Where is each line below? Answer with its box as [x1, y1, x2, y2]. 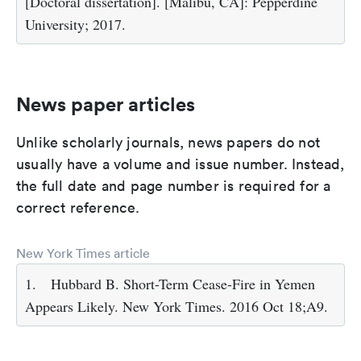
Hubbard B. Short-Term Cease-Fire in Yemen [51, 274, 315, 294]
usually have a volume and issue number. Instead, [16, 155, 345, 174]
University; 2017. [25, 15, 126, 35]
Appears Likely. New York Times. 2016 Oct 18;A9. [25, 297, 328, 317]
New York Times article [16, 245, 150, 262]
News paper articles [16, 92, 195, 117]
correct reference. [16, 198, 140, 218]
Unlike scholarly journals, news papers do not [16, 133, 321, 152]
